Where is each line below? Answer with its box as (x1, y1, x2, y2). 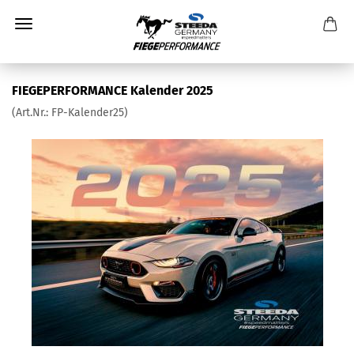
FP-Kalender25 (51, 106, 124, 119)
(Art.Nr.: (12, 106, 51, 119)
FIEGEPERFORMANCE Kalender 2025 (12, 83, 213, 98)
